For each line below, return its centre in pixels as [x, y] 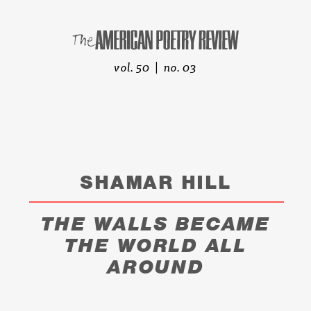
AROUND [155, 267]
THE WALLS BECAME [155, 224]
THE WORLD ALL [155, 245]
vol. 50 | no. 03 [155, 66]
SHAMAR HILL [155, 182]
